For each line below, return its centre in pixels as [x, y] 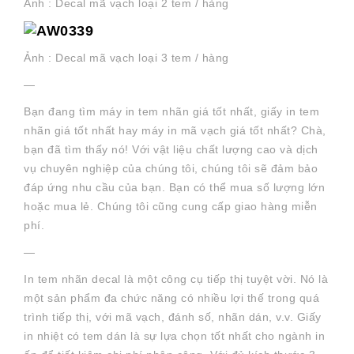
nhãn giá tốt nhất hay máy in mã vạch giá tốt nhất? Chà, [175, 131]
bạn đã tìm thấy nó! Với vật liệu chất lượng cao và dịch [171, 150]
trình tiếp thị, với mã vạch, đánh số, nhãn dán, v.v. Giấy [173, 317]
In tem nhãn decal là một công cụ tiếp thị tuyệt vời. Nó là [176, 279]
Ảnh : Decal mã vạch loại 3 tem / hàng [126, 58]
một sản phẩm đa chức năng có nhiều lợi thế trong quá [171, 298]
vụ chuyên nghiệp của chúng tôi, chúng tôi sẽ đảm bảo [171, 169]
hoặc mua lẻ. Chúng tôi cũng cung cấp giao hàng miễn [171, 207]
